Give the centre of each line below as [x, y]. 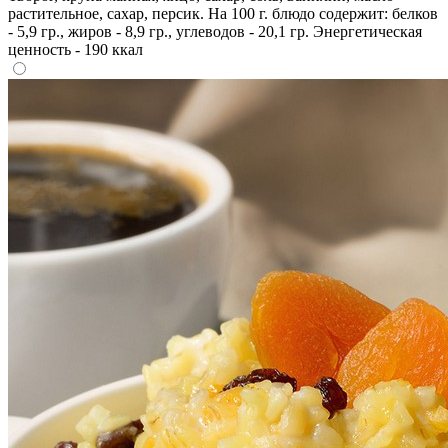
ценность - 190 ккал [75, 49]
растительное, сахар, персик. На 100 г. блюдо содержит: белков [223, 13]
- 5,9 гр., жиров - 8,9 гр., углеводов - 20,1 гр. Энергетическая [215, 31]
